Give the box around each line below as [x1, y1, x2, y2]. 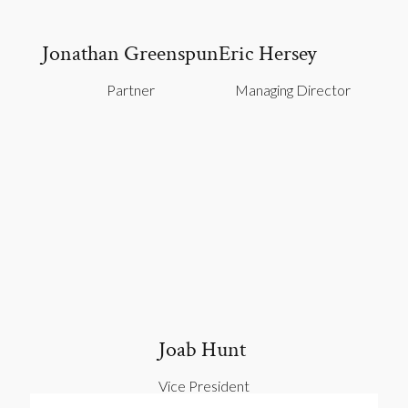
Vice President [158, 376, 250, 394]
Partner [106, 80, 155, 98]
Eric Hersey [219, 38, 317, 67]
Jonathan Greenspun [42, 38, 219, 67]
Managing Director [234, 80, 351, 98]
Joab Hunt [158, 334, 246, 363]
